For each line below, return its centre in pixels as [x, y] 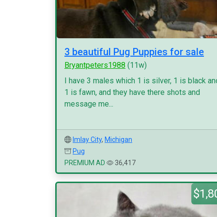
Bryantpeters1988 [95, 65]
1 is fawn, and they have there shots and [132, 92]
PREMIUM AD [85, 163]
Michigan [118, 139]
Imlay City [87, 139]
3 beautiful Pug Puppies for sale [134, 52]
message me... [89, 104]
